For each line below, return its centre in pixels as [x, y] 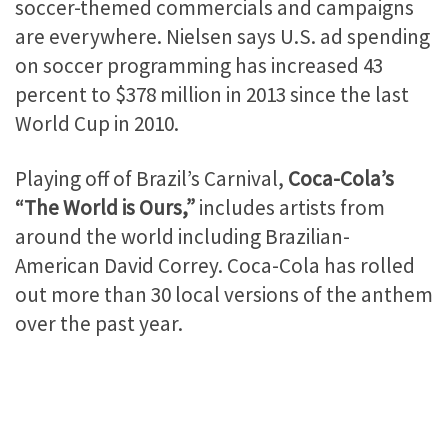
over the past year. [99, 323]
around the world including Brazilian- [182, 236]
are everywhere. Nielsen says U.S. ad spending [222, 36]
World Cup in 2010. [97, 123]
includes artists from [290, 207]
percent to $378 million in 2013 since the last [212, 94]
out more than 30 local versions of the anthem [224, 294]
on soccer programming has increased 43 [199, 65]
